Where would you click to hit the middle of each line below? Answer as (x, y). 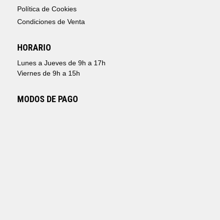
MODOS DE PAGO (48, 99)
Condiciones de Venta (51, 22)
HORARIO (34, 48)
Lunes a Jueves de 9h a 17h (61, 63)
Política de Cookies (47, 9)
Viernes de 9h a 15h (49, 73)
